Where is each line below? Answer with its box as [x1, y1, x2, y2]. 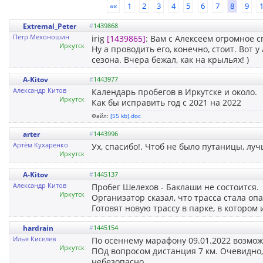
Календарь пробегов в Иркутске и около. [92, 86, 257, 97]
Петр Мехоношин [13, 32, 69, 41]
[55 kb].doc [110, 111, 141, 120]
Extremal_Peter [23, 21, 76, 31]
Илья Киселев [13, 234, 56, 243]
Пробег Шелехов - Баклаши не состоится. [92, 181, 259, 193]
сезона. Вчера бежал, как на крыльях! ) [92, 53, 249, 65]
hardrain [23, 222, 53, 233]
